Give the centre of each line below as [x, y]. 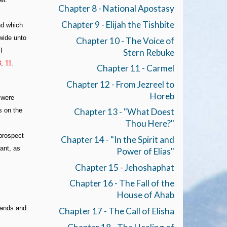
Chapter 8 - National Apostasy [116, 9]
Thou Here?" [149, 124]
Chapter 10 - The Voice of [125, 41]
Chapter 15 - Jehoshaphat [124, 167]
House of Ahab [145, 195]
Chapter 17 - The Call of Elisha [116, 211]
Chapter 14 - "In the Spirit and [117, 140]
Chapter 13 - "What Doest [124, 112]
